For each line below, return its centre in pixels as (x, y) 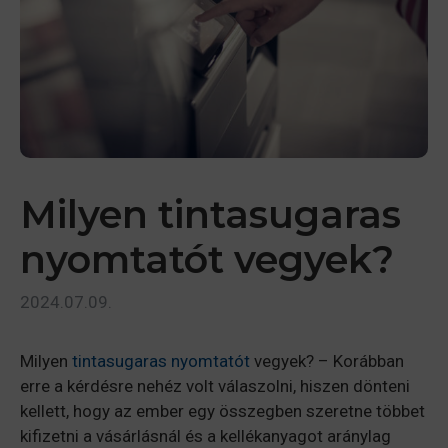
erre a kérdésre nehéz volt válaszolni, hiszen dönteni (215, 386)
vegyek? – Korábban (327, 361)
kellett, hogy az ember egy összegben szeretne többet (222, 411)
